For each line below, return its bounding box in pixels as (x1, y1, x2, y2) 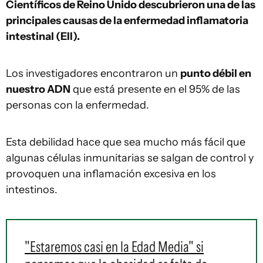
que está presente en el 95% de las (70, 83, 240, 96)
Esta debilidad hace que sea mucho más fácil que (6, 136, 245, 149)
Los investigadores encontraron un (6, 67, 180, 80)
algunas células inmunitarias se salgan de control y (6, 151, 254, 165)
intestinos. (6, 183, 58, 197)
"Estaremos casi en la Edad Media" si (25, 238, 204, 256)
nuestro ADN (6, 83, 70, 96)
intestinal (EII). (6, 30, 80, 43)
